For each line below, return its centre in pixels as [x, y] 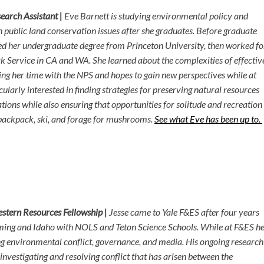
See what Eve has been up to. [208, 119]
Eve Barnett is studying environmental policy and [156, 16]
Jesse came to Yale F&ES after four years [184, 212]
